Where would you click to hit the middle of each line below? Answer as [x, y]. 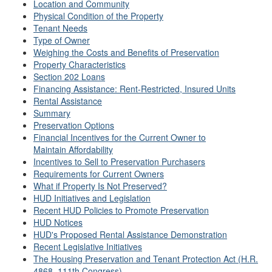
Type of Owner [62, 40]
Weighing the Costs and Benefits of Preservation [126, 52]
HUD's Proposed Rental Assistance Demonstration [130, 234]
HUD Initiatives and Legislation [92, 198]
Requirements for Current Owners [99, 174]
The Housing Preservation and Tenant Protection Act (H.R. [146, 259]
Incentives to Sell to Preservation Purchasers [119, 161]
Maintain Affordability [73, 149]
